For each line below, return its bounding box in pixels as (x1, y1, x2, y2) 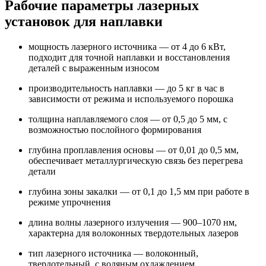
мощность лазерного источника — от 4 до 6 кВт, (28, 41, 226, 52)
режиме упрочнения (28, 197, 110, 207)
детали (28, 166, 56, 176)
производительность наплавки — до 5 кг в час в (28, 83, 224, 93)
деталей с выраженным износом (28, 62, 159, 73)
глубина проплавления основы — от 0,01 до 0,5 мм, (28, 144, 239, 155)
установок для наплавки (5, 13, 163, 29)
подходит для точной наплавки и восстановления (28, 52, 230, 62)
